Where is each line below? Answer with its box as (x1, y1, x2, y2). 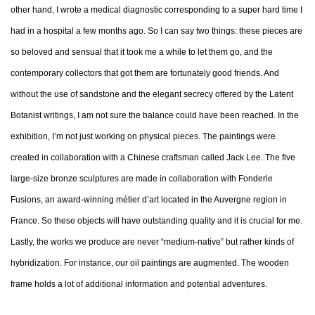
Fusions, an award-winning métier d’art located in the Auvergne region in (11, 195, 287, 205)
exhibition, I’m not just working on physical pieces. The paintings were (11, 131, 276, 141)
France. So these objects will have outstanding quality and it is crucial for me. (11, 216, 302, 226)
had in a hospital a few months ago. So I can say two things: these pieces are (11, 26, 302, 36)
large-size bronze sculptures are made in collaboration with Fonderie (11, 174, 273, 184)
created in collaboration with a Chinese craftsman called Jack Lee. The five (11, 153, 295, 162)
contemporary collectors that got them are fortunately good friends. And (11, 68, 279, 78)
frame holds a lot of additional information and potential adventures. (11, 279, 267, 289)
